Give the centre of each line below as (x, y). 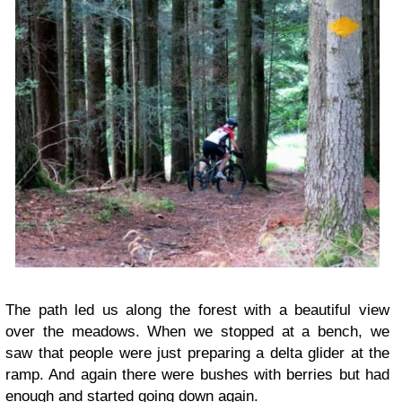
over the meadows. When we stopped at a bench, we (197, 331)
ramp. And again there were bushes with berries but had (197, 374)
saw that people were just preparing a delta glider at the (197, 353)
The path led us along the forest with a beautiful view (197, 310)
